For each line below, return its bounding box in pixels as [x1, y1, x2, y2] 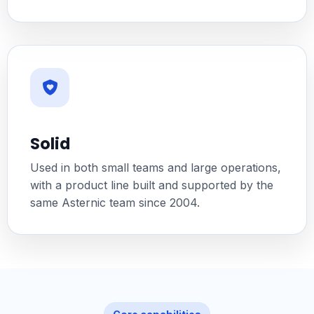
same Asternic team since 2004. [29, 196, 200, 210]
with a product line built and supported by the [29, 178, 273, 193]
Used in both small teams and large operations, [29, 161, 281, 175]
